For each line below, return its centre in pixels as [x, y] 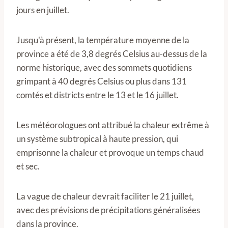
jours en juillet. [43, 10]
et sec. [28, 166]
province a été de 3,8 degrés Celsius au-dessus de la [112, 54]
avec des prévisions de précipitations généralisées [108, 210]
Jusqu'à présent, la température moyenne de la [103, 40]
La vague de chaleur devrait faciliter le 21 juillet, [105, 196]
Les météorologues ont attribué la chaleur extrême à [113, 125]
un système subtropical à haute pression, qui [97, 139]
